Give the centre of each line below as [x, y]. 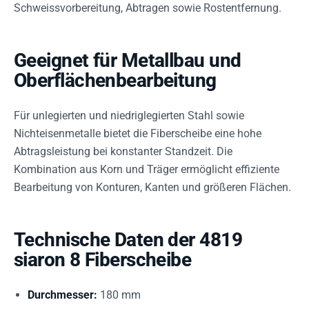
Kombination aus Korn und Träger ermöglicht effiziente [147, 169]
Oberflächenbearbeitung [115, 80]
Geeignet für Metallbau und [128, 60]
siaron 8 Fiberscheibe [103, 259]
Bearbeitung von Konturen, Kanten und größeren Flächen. [152, 187]
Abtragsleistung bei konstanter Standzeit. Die [123, 151]
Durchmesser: [62, 295]
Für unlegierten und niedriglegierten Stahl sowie [129, 115]
